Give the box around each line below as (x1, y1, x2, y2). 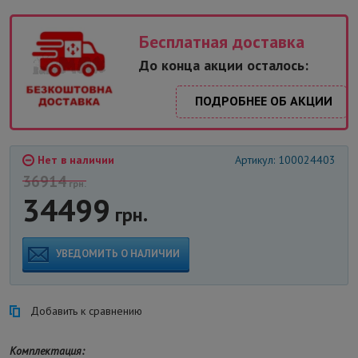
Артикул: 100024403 (235, 152, 336, 167)
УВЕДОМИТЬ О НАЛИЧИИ (56, 246, 180, 261)
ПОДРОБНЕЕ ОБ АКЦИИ (195, 92, 332, 109)
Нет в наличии (34, 152, 114, 167)
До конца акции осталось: (139, 55, 308, 74)
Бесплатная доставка (139, 30, 304, 53)
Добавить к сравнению (30, 303, 142, 318)
